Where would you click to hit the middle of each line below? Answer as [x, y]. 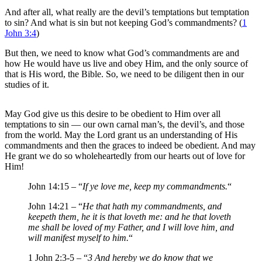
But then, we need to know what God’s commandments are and [122, 53]
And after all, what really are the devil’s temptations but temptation [127, 12]
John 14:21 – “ [55, 206]
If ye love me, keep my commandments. [155, 186]
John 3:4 [20, 33]
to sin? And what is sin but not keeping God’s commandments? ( [123, 22]
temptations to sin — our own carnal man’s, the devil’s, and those [125, 124]
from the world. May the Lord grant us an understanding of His [121, 135]
